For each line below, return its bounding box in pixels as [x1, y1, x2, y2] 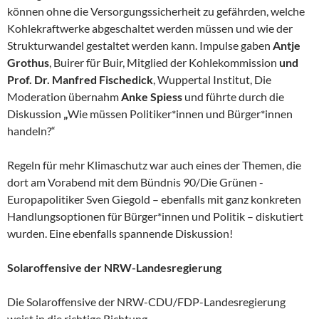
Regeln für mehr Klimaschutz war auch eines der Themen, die [7, 157, 301, 172]
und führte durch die [182, 89, 284, 103]
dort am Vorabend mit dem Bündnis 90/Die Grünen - [7, 174, 263, 189]
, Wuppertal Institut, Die [153, 72, 271, 86]
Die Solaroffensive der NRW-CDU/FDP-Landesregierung [7, 294, 286, 308]
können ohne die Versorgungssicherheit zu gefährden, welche [7, 4, 305, 18]
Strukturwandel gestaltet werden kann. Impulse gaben [7, 38, 273, 52]
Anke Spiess [121, 89, 182, 103]
